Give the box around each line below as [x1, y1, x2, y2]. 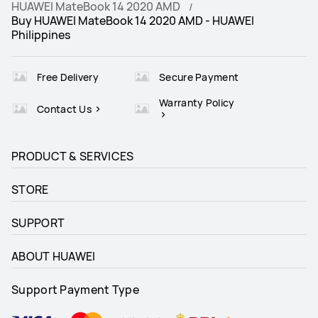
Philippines [11, 27, 70, 43]
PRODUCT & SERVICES [11, 148, 134, 165]
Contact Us [37, 102, 94, 116]
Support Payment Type [11, 282, 139, 298]
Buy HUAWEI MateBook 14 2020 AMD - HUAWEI [11, 13, 254, 29]
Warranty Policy [159, 96, 235, 110]
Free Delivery [37, 70, 99, 84]
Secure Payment [159, 70, 239, 84]
